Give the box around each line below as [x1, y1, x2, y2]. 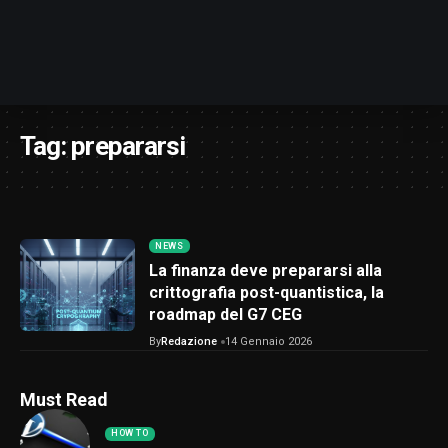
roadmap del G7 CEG [149, 305, 302, 325]
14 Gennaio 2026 [225, 335, 312, 349]
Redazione [161, 335, 217, 349]
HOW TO [111, 428, 149, 439]
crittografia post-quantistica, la [149, 283, 384, 303]
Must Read [20, 389, 108, 411]
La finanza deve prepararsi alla [149, 261, 382, 281]
